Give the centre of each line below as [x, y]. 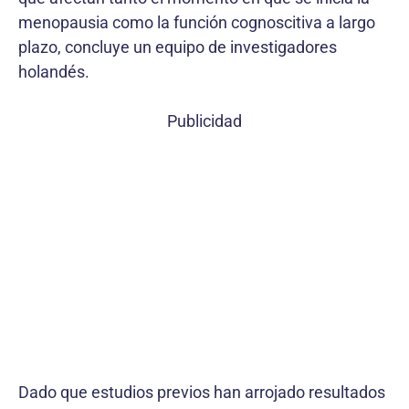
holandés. [54, 72]
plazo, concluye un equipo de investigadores [178, 47]
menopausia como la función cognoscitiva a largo [197, 22]
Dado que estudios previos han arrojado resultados [202, 392]
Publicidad [204, 121]
